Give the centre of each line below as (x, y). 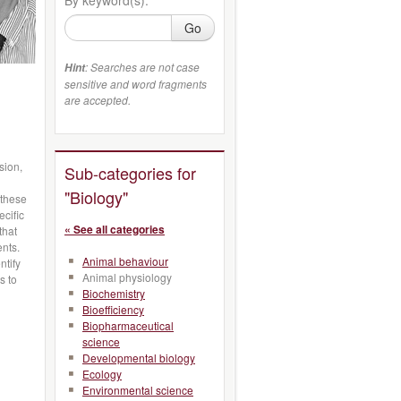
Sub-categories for (130, 172)
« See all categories (115, 229)
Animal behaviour (125, 261)
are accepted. (98, 99)
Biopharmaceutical (128, 325)
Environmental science (138, 390)
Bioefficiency (113, 309)
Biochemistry (114, 293)
